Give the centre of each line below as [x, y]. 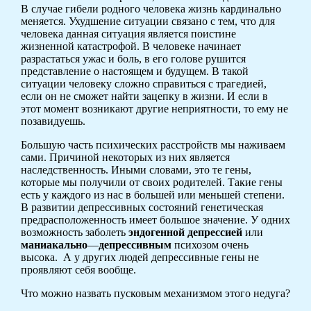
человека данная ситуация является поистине [128, 34]
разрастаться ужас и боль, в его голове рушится [133, 59]
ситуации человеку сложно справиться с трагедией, [143, 84]
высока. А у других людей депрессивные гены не [140, 258]
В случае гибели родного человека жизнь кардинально [151, 9]
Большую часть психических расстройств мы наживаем [153, 145]
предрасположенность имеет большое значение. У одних [155, 220]
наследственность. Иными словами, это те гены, [136, 170]
